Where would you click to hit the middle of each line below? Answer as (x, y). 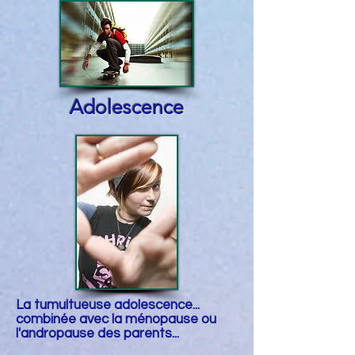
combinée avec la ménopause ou (116, 319)
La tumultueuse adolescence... (109, 305)
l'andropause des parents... (97, 334)
